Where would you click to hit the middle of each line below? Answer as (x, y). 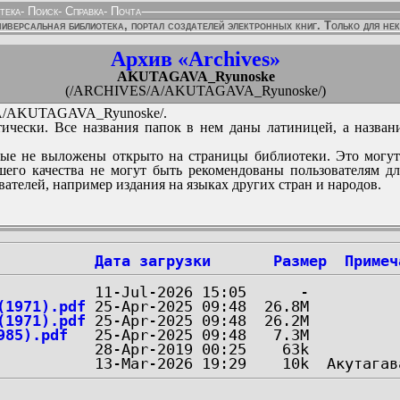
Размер (300, 261)
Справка (83, 11)
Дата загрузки (153, 261)
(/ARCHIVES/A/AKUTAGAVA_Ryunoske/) (196, 91)
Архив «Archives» (196, 59)
